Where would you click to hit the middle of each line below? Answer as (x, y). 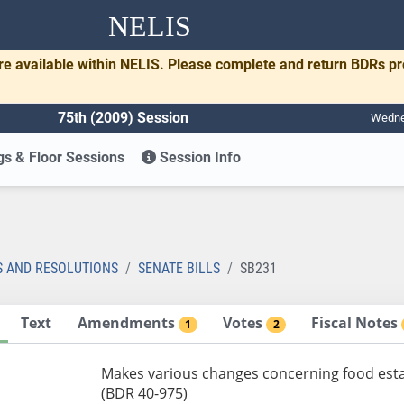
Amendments (128, 322)
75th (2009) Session (123, 117)
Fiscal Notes (357, 322)
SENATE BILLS (179, 268)
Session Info (199, 157)
